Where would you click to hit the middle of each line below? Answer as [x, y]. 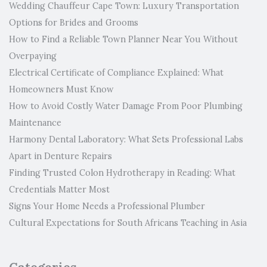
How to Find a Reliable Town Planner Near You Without [123, 39]
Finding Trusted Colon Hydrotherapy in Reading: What [122, 173]
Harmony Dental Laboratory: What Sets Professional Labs [126, 139]
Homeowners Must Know [61, 89]
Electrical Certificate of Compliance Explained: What [116, 72]
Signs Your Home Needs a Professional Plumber [107, 206]
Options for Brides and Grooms [74, 22]
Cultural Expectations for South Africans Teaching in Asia [128, 223]
